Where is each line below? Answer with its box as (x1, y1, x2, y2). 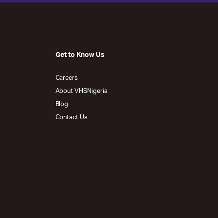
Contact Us (55, 114, 88, 121)
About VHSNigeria (55, 88, 108, 94)
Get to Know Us (55, 52, 105, 58)
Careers (55, 75, 78, 81)
